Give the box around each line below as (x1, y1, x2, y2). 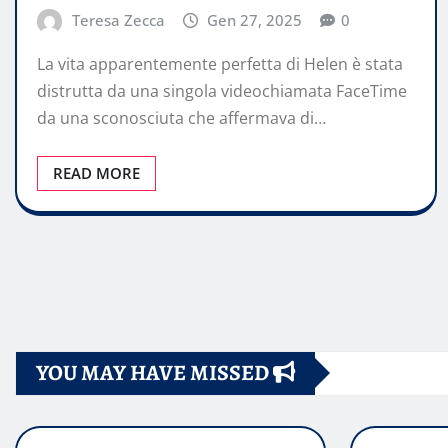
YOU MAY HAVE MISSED (36, 357, 273, 388)
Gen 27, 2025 (207, 10, 303, 31)
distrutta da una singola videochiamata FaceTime (37, 79, 407, 102)
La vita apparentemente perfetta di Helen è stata (37, 52, 403, 75)
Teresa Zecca (71, 10, 165, 31)
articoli (2, 366, 120, 422)
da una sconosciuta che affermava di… (37, 106, 326, 129)
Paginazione (2, 246, 206, 302)
